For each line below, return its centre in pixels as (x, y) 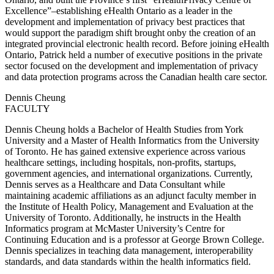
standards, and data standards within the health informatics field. (128, 262)
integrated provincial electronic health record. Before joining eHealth (137, 44)
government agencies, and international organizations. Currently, (129, 174)
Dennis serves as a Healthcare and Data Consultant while (115, 185)
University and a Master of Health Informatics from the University (132, 141)
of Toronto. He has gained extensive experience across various (125, 152)
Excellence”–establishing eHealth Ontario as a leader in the (119, 11)
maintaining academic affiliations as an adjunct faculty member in (131, 196)
